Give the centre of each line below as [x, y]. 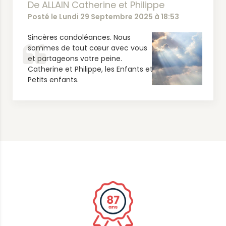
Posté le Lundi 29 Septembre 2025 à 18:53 [103, 17]
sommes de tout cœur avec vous [88, 48]
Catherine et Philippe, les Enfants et [90, 69]
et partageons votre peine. [75, 59]
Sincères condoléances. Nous [79, 37]
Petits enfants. [53, 80]
